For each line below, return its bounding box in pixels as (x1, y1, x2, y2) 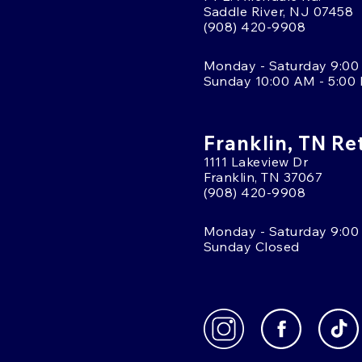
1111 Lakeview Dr (203, 153, 309, 170)
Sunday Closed (203, 238, 300, 255)
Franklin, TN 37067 (203, 168, 323, 185)
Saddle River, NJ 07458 (203, 2, 354, 19)
